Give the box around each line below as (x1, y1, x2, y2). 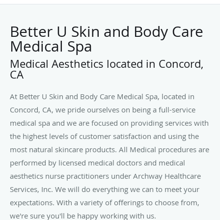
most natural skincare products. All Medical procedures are (10, 144, 209, 155)
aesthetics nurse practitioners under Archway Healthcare (10, 171, 201, 181)
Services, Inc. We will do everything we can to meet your (10, 184, 199, 194)
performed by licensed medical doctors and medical (10, 158, 185, 168)
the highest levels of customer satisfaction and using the (10, 131, 199, 141)
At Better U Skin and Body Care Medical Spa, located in (10, 91, 194, 102)
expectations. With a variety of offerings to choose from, (10, 197, 199, 208)
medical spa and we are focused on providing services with (10, 118, 209, 128)
